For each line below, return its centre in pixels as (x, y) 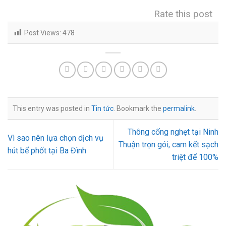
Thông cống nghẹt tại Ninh (173, 132)
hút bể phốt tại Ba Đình (47, 151)
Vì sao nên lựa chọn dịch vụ (55, 138)
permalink (179, 108)
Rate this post (183, 14)
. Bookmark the (138, 108)
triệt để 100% (195, 157)
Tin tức (102, 108)
